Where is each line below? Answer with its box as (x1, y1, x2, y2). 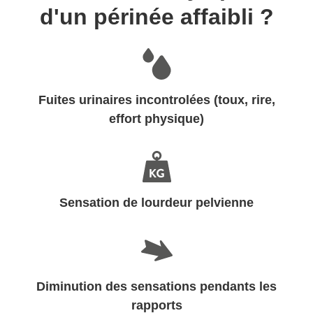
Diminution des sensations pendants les (36, 279, 277, 293)
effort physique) (109, 112, 204, 126)
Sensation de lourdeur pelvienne (59, 196, 254, 210)
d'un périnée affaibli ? (39, 4, 274, 29)
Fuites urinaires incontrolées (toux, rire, (38, 93, 275, 107)
